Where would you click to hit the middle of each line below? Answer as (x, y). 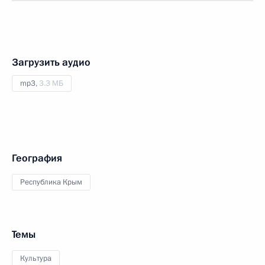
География (37, 158)
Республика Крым (51, 182)
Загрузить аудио (51, 62)
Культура (36, 258)
